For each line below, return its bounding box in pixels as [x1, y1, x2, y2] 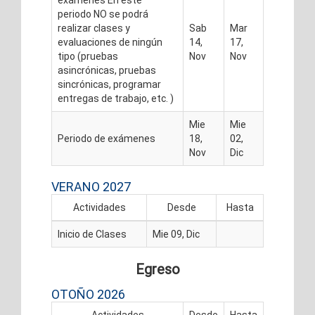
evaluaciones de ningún [58, 37, 162, 48]
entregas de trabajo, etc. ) [58, 93, 174, 104]
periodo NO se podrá [58, 8, 148, 20]
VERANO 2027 [51, 179, 131, 194]
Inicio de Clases [58, 229, 127, 240]
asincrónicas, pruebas [58, 65, 156, 76]
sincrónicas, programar [58, 79, 161, 90]
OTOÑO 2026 [51, 287, 125, 302]
